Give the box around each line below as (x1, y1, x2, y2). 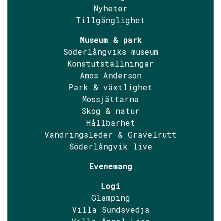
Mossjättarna (82, 94, 139, 104)
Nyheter (93, 3, 128, 13)
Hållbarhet (86, 117, 135, 128)
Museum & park (79, 35, 142, 45)
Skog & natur (81, 106, 140, 116)
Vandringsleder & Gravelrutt (44, 129, 177, 140)
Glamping (91, 192, 130, 203)
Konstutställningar (67, 58, 154, 69)
